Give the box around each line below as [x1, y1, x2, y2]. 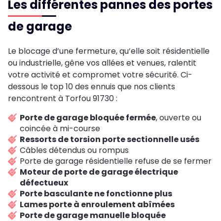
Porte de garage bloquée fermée [20, 111, 156, 123]
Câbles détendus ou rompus [20, 144, 129, 156]
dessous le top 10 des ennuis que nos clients [8, 80, 175, 92]
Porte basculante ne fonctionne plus [20, 187, 172, 199]
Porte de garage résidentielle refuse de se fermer [20, 155, 212, 167]
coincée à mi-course [20, 122, 100, 134]
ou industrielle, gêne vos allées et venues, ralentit [8, 57, 196, 69]
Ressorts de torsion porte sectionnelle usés [20, 133, 199, 145]
